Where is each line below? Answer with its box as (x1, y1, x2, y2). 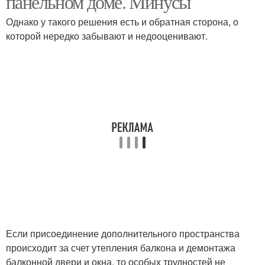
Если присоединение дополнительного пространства (6, 227, 240, 240)
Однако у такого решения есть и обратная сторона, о (6, 15, 238, 28)
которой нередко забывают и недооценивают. (6, 29, 208, 43)
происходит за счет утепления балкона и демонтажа (6, 241, 235, 254)
